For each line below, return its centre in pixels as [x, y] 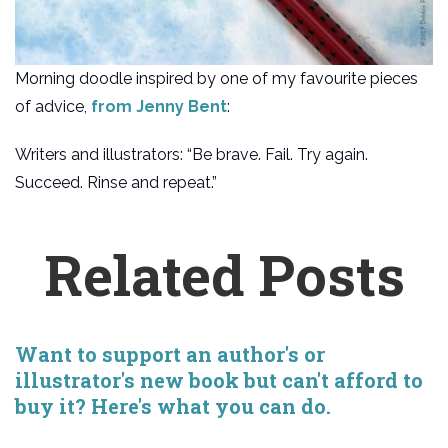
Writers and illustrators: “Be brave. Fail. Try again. [191, 154]
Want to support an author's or [170, 353]
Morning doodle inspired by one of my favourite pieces [216, 78]
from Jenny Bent [159, 106]
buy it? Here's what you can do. [173, 405]
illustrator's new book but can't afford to [219, 379]
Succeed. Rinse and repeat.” [116, 182]
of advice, [53, 106]
